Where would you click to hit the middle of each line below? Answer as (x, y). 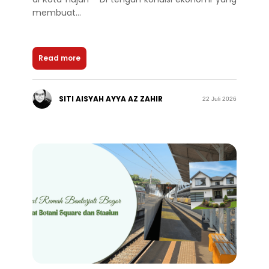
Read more (60, 58)
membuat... (57, 12)
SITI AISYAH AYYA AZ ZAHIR (111, 98)
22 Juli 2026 (219, 99)
